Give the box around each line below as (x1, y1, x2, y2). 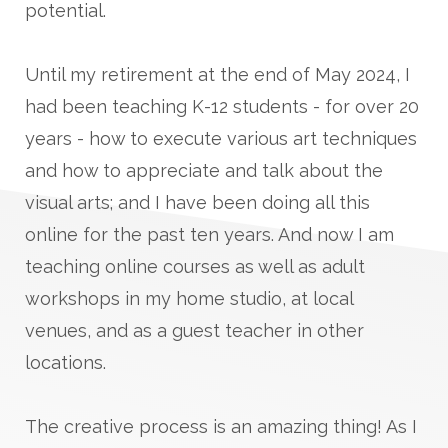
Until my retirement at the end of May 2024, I (25, 63, 410, 85)
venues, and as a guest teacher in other (25, 319, 364, 341)
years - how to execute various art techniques (25, 127, 417, 149)
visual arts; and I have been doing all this (25, 191, 370, 213)
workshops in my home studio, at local (25, 287, 353, 309)
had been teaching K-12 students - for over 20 (25, 95, 419, 117)
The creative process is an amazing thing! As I (25, 415, 417, 437)
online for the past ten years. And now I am (25, 223, 394, 245)
